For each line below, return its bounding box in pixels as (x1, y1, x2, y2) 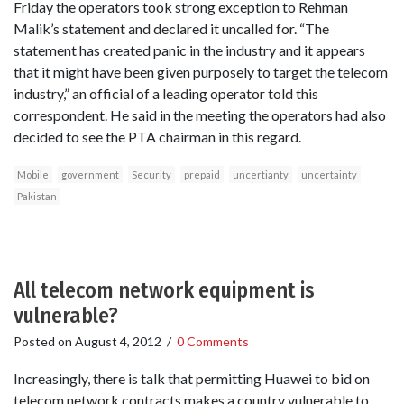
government (61, 168, 119, 180)
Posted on (14, 333, 75, 349)
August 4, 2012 (75, 333, 161, 349)
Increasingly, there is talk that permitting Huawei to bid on (14, 369, 370, 387)
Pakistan (17, 189, 57, 202)
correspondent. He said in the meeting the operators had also (14, 106, 386, 124)
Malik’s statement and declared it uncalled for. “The (14, 19, 329, 37)
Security (132, 168, 171, 180)
